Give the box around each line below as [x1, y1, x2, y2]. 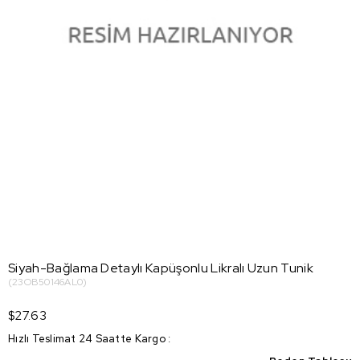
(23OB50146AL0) [8, 276, 88, 289]
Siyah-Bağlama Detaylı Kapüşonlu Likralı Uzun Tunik [8, 260, 313, 277]
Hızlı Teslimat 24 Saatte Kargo [8, 332, 166, 346]
